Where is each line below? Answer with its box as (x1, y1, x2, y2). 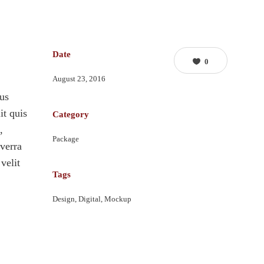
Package (52, 134, 80, 143)
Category (52, 110, 90, 119)
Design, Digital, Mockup (52, 194, 132, 203)
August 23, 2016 (52, 74, 106, 83)
